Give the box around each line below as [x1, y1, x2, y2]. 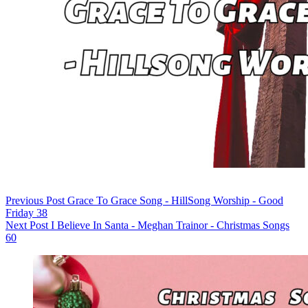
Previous [5, 194, 46, 206]
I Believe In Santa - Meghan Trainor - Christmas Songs [51, 219, 289, 231]
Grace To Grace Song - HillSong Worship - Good [67, 194, 283, 206]
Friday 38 [5, 206, 47, 219]
